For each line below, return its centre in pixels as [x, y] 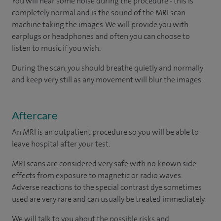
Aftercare [35, 115]
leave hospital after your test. [61, 144]
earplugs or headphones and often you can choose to [101, 36]
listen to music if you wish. [56, 48]
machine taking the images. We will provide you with [100, 24]
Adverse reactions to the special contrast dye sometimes [107, 187]
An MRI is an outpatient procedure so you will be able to [105, 132]
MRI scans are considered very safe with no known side [104, 163]
